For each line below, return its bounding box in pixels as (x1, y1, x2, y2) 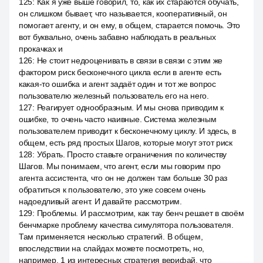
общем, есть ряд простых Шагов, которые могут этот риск (19, 138, 232, 147)
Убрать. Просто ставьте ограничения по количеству (36, 150, 227, 159)
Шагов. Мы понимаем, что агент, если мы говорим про (19, 161, 221, 171)
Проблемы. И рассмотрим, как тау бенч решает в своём (36, 208, 244, 218)
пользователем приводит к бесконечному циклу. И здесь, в (19, 126, 236, 136)
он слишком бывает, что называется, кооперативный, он (19, 9, 227, 18)
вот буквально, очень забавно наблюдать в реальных (19, 32, 216, 42)
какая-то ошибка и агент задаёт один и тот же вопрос (19, 79, 216, 89)
